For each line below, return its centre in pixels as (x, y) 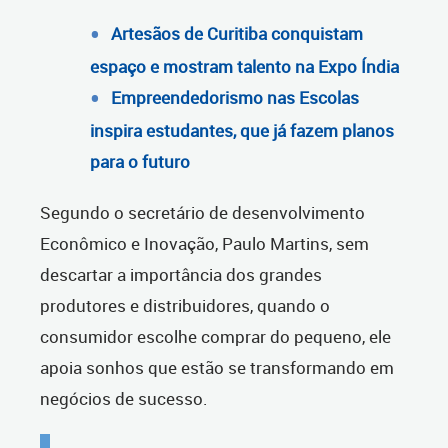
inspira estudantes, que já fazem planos (242, 131)
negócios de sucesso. (124, 399)
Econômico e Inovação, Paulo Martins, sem (204, 244)
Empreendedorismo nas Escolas (235, 98)
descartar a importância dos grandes (181, 275)
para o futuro (140, 162)
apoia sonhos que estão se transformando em (217, 368)
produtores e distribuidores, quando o (185, 306)
